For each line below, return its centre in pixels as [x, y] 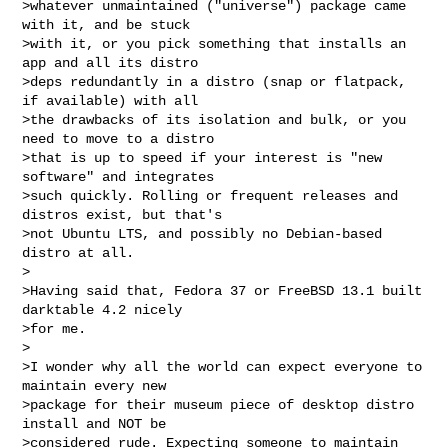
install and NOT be [94, 423]
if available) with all [110, 100]
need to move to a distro [118, 138]
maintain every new [94, 385]
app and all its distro [110, 62]
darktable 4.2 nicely [102, 309]
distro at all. [78, 252]
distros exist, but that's [122, 214]
